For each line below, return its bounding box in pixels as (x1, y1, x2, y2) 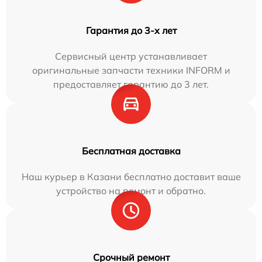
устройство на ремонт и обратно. (56, 185, 206, 196)
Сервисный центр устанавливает (55, 50, 207, 62)
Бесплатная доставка (81, 145, 181, 157)
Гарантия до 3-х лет (85, 25, 177, 36)
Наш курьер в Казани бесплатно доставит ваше (21, 171, 241, 182)
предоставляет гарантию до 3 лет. (53, 78, 209, 90)
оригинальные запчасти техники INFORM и (32, 64, 230, 76)
